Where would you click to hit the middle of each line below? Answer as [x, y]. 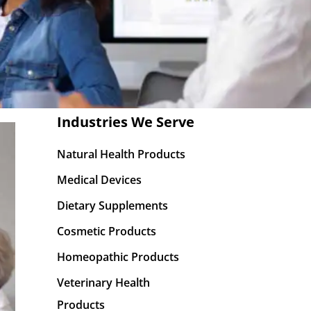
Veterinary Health [103, 283]
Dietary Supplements [112, 205]
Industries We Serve [126, 122]
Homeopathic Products [118, 257]
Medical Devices [99, 180]
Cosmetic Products [107, 231]
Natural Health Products [121, 154]
